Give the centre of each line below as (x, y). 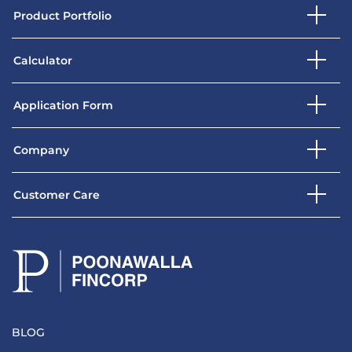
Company (41, 150)
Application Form (63, 106)
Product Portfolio (62, 16)
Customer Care (57, 195)
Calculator (43, 61)
